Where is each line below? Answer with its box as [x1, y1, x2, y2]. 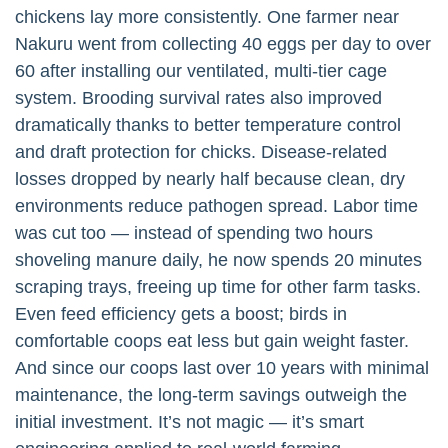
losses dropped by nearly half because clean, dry [15, 168, 405, 189]
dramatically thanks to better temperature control [15, 114, 401, 135]
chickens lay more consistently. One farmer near [15, 6, 399, 27]
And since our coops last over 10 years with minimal [15, 357, 429, 378]
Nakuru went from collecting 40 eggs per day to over [15, 33, 431, 54]
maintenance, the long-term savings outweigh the [15, 384, 407, 405]
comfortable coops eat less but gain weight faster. [15, 330, 409, 351]
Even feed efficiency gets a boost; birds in [15, 303, 347, 324]
